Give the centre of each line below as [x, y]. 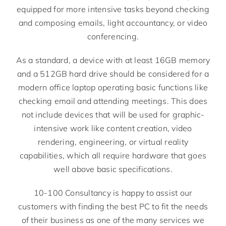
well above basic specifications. [113, 169]
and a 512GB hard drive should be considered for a [113, 73]
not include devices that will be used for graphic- [113, 114]
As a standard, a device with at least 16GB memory [113, 60]
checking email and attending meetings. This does [113, 101]
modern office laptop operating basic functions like [113, 87]
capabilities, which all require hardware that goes [113, 155]
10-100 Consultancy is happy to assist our [113, 192]
